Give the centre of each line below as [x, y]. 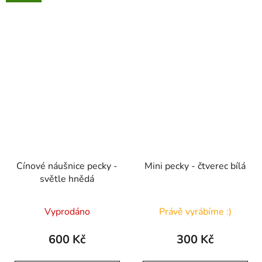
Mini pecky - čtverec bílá [195, 166]
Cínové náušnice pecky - [67, 166]
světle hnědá [67, 179]
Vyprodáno [67, 211]
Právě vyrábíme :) [195, 211]
